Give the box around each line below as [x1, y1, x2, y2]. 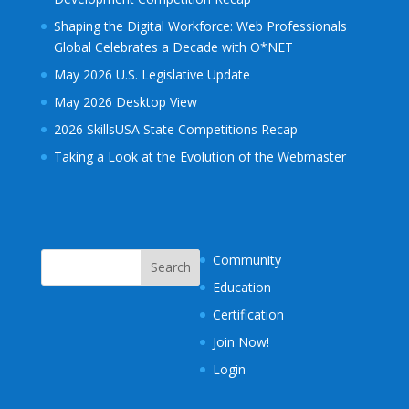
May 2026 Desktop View [53, 93, 197, 111]
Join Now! [213, 332, 270, 351]
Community [213, 250, 282, 268]
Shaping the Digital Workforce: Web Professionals [53, 17, 347, 36]
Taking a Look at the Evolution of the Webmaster [53, 148, 346, 166]
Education [213, 278, 272, 296]
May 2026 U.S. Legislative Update [53, 66, 250, 84]
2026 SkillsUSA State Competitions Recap [53, 121, 298, 139]
